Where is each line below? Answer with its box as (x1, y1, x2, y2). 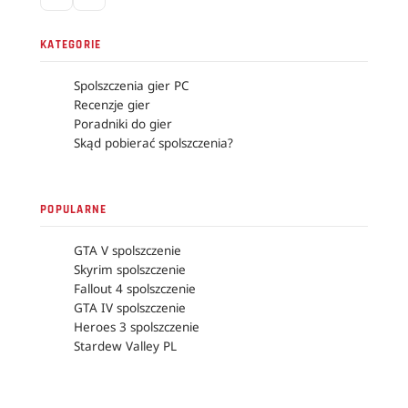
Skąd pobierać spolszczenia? (73, 134, 233, 151)
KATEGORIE (40, 36, 102, 52)
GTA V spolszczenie (73, 242, 181, 259)
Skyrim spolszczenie (73, 261, 186, 278)
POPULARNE (40, 202, 107, 217)
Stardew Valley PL (73, 338, 177, 354)
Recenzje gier (73, 96, 150, 113)
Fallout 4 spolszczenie (73, 280, 196, 297)
